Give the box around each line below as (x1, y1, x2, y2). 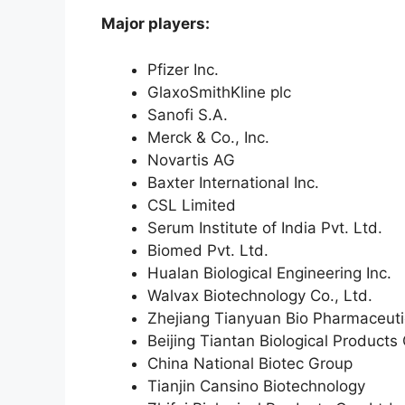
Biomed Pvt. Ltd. (147, 240, 268, 259)
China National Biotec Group (147, 353, 353, 372)
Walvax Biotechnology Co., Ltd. (147, 286, 372, 305)
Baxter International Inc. (147, 173, 319, 192)
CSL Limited (147, 195, 236, 214)
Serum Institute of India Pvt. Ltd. (147, 218, 382, 237)
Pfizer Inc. (147, 60, 219, 79)
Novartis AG (147, 150, 235, 169)
